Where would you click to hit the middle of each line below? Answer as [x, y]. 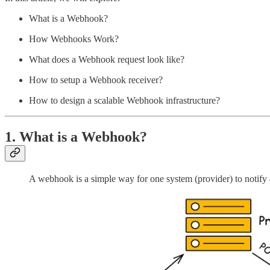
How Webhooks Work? [74, 39]
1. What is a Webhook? [76, 137]
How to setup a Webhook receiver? [96, 80]
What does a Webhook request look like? [107, 60]
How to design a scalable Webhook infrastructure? [124, 101]
